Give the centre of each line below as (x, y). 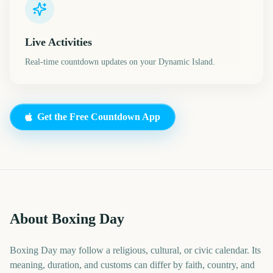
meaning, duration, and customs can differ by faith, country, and (132, 265)
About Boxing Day (67, 219)
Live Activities (58, 42)
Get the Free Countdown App (99, 117)
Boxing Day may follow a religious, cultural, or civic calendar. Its (135, 250)
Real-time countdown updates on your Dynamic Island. (120, 62)
